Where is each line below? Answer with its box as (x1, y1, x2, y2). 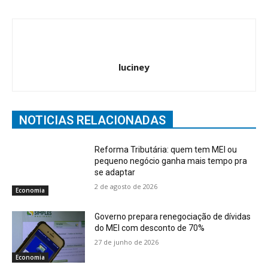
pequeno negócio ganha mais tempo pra (95, 156, 248, 166)
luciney (118, 61, 150, 74)
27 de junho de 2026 (95, 237, 159, 247)
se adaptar (95, 167, 136, 178)
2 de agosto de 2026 (95, 182, 158, 191)
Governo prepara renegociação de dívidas (95, 212, 251, 222)
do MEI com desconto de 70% (95, 223, 205, 233)
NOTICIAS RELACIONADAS (19, 113, 166, 128)
